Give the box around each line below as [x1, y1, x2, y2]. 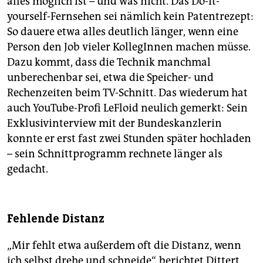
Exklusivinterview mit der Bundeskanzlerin [7, 117, 222, 130]
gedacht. [7, 163, 48, 176]
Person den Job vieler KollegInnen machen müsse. [7, 41, 251, 54]
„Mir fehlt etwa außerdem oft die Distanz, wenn [7, 239, 241, 252]
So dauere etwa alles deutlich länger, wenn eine [7, 25, 238, 39]
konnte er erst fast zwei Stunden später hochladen [7, 132, 251, 146]
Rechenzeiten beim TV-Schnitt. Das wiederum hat [7, 86, 248, 100]
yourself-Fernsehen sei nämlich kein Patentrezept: [7, 10, 254, 23]
